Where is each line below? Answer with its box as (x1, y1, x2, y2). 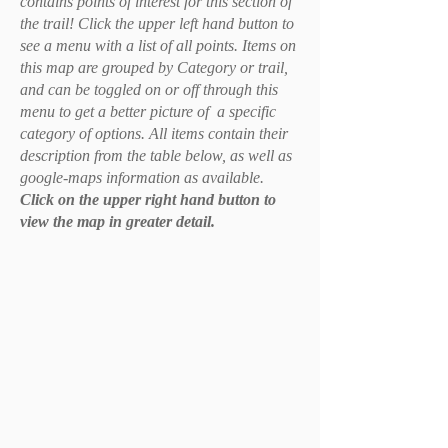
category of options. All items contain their (20, 125, 288, 142)
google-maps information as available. (20, 169, 264, 186)
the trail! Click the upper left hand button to (20, 15, 294, 32)
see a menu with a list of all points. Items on (20, 37, 296, 54)
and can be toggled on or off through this (20, 81, 278, 98)
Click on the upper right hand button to (20, 191, 276, 208)
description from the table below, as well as (20, 147, 292, 164)
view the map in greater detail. (20, 213, 215, 230)
